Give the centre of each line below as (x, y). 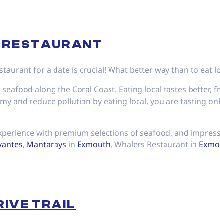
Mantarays (45, 144)
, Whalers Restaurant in (155, 144)
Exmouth (94, 144)
